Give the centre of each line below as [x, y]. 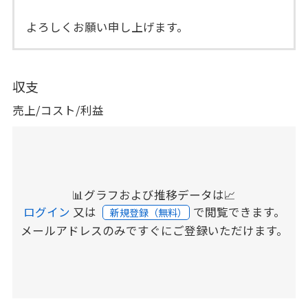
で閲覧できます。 [239, 211]
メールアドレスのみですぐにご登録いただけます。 [154, 230]
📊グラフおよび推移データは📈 [154, 194]
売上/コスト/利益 [58, 110]
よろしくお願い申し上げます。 [108, 27]
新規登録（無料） [149, 212]
